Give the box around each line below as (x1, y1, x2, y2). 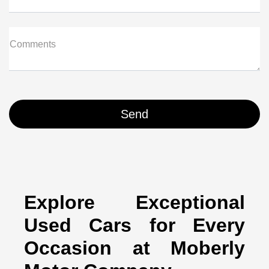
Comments (10, 38, 56, 49)
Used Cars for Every (23, 214, 246, 236)
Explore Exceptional (23, 191, 246, 213)
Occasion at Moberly (23, 237, 246, 259)
